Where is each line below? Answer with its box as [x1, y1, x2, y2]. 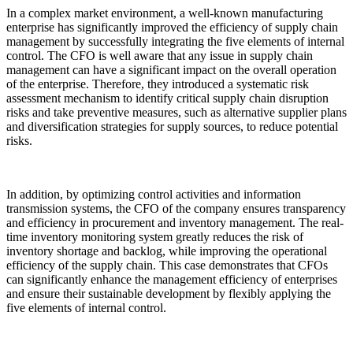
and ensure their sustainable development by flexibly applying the [6, 287, 331, 301]
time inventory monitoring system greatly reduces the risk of [6, 230, 303, 244]
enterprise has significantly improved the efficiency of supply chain [6, 20, 338, 35]
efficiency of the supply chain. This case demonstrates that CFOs [6, 258, 328, 273]
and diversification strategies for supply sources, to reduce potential [6, 120, 338, 134]
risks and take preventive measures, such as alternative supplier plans [6, 106, 347, 120]
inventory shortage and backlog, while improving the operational [6, 244, 327, 258]
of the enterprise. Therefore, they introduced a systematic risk [6, 77, 309, 91]
